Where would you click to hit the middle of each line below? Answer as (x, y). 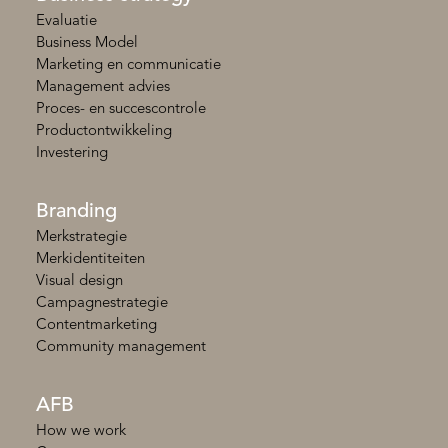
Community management (120, 347)
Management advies (102, 87)
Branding (76, 211)
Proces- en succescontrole (120, 109)
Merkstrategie (81, 237)
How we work (80, 431)
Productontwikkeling (103, 131)
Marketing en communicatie (128, 65)
